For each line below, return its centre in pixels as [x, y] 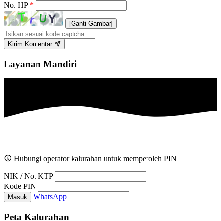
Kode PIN [20, 186]
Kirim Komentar [31, 44]
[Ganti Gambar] [91, 23]
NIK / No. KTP [28, 176]
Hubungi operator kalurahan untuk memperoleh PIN [94, 159]
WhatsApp [50, 197]
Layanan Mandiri [40, 64]
